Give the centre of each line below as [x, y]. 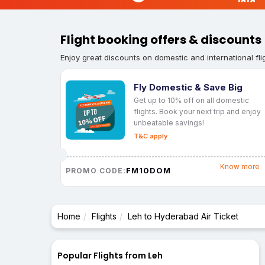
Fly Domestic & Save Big [188, 87]
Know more [240, 167]
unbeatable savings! [169, 122]
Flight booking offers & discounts [161, 40]
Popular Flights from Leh [110, 256]
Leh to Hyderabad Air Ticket [183, 216]
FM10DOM [148, 170]
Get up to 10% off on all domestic [191, 100]
